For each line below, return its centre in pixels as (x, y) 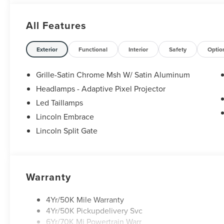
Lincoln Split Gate (67, 131)
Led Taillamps (60, 103)
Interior (138, 49)
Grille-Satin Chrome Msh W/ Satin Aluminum (113, 75)
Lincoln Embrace (65, 117)
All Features (56, 25)
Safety (178, 49)
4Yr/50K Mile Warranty (85, 200)
